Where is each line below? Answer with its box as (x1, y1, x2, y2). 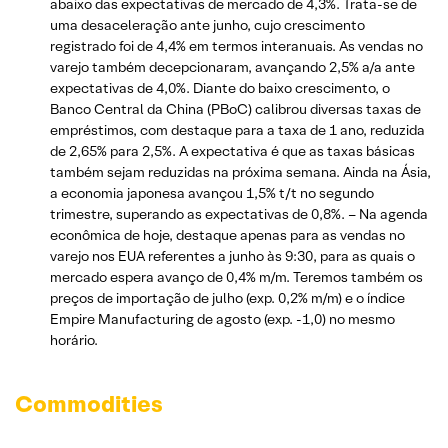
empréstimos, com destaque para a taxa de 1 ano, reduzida (50, 120, 425, 139)
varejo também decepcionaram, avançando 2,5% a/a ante (50, 57, 415, 76)
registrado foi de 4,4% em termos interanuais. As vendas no (50, 36, 423, 55)
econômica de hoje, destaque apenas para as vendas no (50, 225, 405, 244)
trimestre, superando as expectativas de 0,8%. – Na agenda (50, 204, 428, 223)
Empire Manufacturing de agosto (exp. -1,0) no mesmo (50, 309, 395, 328)
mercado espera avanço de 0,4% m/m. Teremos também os (50, 267, 423, 286)
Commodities (15, 388, 163, 419)
